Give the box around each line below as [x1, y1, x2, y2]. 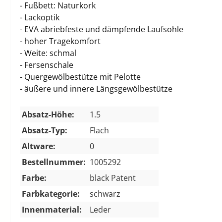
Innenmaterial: [22, 204, 82, 215]
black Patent [90, 172, 136, 183]
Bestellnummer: [22, 156, 86, 167]
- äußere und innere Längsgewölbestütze [20, 83, 172, 94]
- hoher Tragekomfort [20, 35, 101, 47]
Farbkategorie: [22, 188, 80, 199]
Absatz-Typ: [22, 124, 67, 136]
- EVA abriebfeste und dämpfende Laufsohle [20, 23, 183, 35]
